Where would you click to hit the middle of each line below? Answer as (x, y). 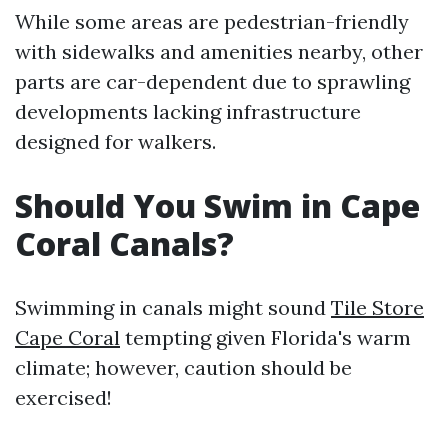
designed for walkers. (115, 141)
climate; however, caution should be (183, 367)
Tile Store (377, 307)
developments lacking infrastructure (188, 111)
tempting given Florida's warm (265, 337)
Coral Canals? (124, 243)
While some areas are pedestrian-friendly (212, 21)
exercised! (63, 397)
